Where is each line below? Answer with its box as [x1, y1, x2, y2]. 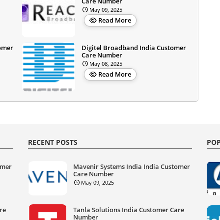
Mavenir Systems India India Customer [73, 162, 191, 171]
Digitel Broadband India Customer [82, 43, 186, 52]
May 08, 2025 [89, 59, 122, 67]
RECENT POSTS [28, 137, 78, 147]
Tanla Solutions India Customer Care [73, 205, 185, 214]
